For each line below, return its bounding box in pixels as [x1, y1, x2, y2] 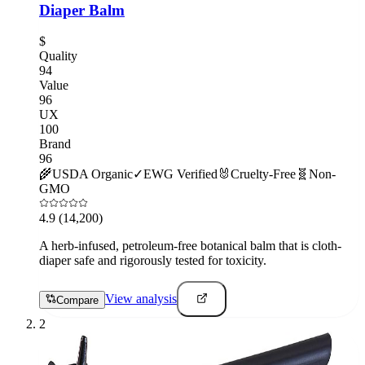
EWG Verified [143, 167, 218, 182]
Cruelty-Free [231, 167, 296, 182]
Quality [39, 49, 77, 64]
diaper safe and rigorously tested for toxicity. [39, 253, 266, 268]
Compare [56, 293, 99, 306]
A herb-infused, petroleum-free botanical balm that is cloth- [39, 239, 341, 253]
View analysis [105, 292, 177, 306]
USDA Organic [52, 167, 133, 182]
